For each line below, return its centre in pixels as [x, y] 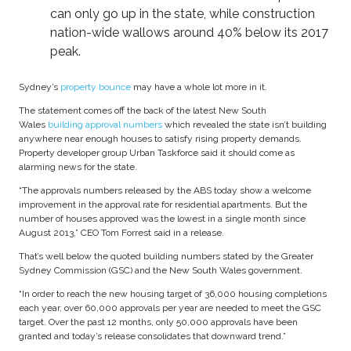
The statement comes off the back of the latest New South [143, 110]
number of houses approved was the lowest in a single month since [162, 218]
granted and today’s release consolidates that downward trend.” [152, 336]
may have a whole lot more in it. [199, 87]
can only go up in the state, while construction [183, 13]
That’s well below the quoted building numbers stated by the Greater [166, 256]
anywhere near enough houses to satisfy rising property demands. [160, 138]
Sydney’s [40, 87]
